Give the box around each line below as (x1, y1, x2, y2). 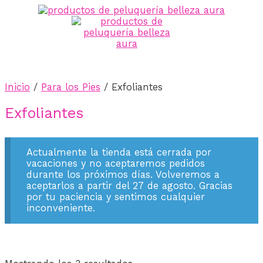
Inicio (5, 81, 30, 93)
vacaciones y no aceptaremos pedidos (26, 158, 205, 170)
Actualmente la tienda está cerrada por (26, 147, 211, 159)
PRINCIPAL (36, 62, 87, 70)
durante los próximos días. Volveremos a (26, 169, 220, 181)
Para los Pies (41, 81, 100, 93)
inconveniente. (26, 203, 95, 214)
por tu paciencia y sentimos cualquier (26, 191, 205, 203)
